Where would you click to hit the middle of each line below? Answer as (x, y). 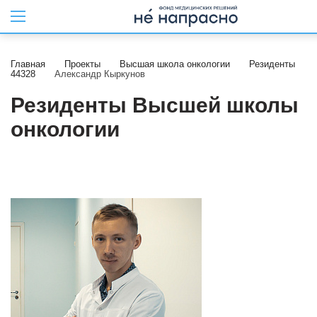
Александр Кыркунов (100, 74)
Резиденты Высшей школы (155, 105)
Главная (28, 64)
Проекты (82, 64)
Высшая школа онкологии (175, 64)
